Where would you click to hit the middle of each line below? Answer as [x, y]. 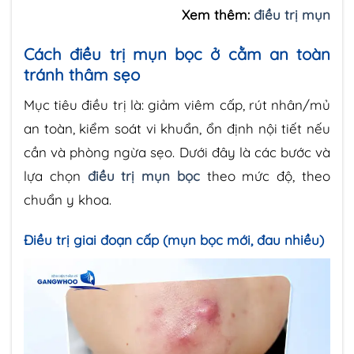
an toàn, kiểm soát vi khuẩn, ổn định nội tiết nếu [177, 129]
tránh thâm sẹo [82, 74]
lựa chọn [56, 176]
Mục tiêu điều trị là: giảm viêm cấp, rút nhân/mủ [177, 105]
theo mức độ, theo [265, 176]
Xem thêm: [218, 14]
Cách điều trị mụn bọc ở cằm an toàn [177, 54]
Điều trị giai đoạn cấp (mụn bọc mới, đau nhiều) [174, 240]
